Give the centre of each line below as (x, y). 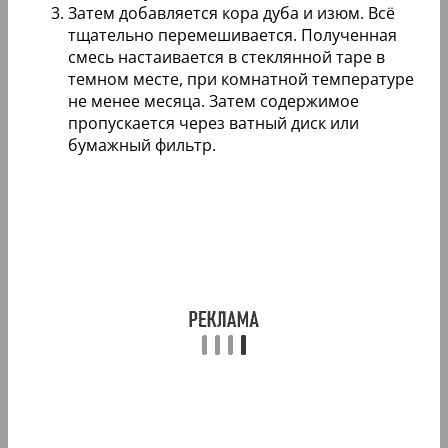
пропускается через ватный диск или (213, 123)
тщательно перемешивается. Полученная (232, 35)
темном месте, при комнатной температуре (241, 79)
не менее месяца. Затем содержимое (213, 101)
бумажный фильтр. (142, 145)
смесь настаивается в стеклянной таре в (226, 57)
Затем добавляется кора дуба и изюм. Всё (231, 13)
